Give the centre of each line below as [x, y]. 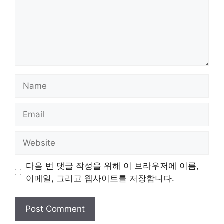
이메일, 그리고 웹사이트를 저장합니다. [100, 178]
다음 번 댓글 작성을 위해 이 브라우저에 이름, [112, 166]
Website [31, 137]
